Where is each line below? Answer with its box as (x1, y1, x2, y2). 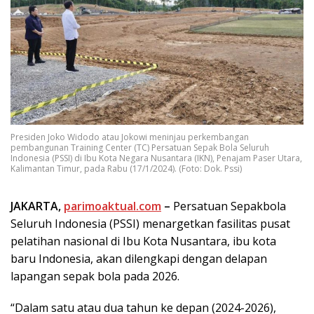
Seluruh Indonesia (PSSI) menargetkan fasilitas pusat (11, 216, 290, 232)
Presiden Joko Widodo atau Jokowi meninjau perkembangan (11, 131, 249, 144)
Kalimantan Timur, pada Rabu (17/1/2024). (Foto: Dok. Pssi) (11, 163, 242, 175)
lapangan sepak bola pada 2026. (11, 268, 179, 285)
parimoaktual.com (64, 198, 161, 214)
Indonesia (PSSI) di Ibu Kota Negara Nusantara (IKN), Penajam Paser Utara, (11, 152, 302, 165)
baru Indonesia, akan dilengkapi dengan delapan (11, 251, 267, 267)
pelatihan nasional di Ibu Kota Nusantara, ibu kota (11, 233, 276, 250)
